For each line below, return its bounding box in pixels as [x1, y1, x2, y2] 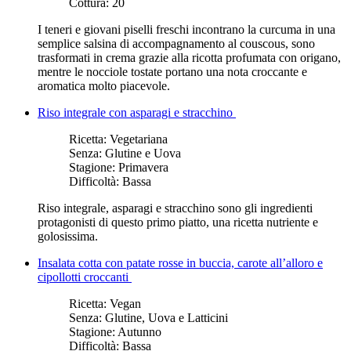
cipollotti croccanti [38, 270, 132, 284]
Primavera [118, 160, 168, 174]
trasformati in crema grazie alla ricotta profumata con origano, [38, 50, 341, 64]
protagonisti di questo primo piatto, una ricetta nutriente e [38, 215, 318, 229]
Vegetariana [110, 132, 168, 146]
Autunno [118, 324, 161, 338]
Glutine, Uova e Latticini [105, 310, 228, 324]
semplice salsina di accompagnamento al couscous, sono [38, 36, 315, 50]
